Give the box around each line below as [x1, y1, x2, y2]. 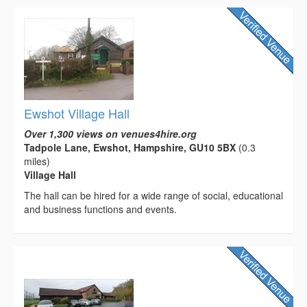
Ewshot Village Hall [24, 103, 130, 122]
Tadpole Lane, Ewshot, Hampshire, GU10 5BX [24, 140, 236, 154]
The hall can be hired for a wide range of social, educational [24, 188, 283, 202]
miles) [24, 153, 50, 168]
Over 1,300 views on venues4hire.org [24, 126, 197, 140]
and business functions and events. [24, 201, 177, 216]
